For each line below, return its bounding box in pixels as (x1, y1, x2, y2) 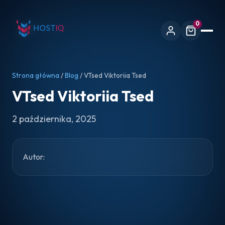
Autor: (23, 152, 45, 162)
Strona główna (12, 71, 59, 80)
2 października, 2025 (12, 113, 96, 125)
